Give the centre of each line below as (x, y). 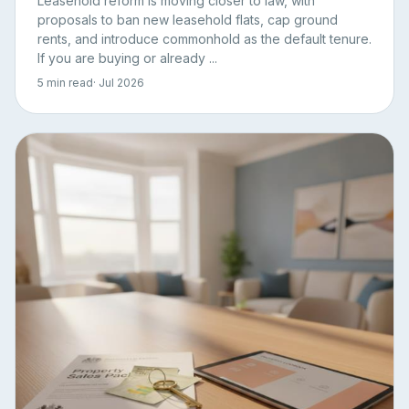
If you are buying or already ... (127, 58)
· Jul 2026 (119, 83)
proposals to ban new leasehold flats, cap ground (188, 20)
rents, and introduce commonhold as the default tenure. (204, 39)
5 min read (65, 83)
